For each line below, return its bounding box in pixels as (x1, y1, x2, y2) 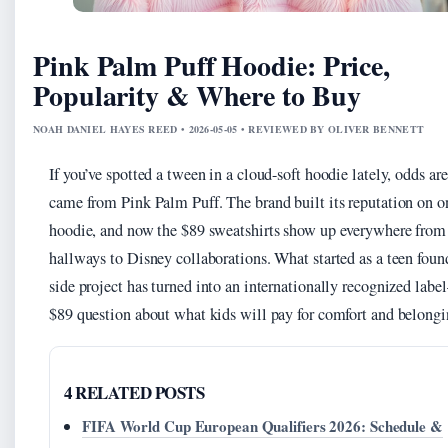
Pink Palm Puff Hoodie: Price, (33, 45, 391, 87)
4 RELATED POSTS (64, 380, 205, 406)
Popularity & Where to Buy (33, 75, 361, 117)
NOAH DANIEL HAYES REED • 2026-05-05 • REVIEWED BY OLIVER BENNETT (33, 122, 425, 137)
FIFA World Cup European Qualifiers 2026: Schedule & (82, 415, 443, 438)
